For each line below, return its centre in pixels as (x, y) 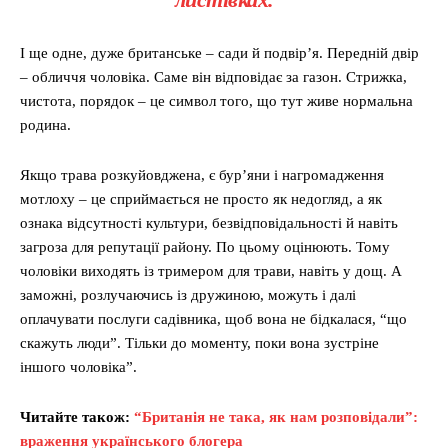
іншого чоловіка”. (78, 367)
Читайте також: (77, 417)
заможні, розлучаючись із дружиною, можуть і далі (188, 295)
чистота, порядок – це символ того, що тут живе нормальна (216, 101)
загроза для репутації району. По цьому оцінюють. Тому (205, 247)
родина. (45, 125)
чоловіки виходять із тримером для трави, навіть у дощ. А (211, 271)
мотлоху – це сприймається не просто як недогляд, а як (201, 199)
